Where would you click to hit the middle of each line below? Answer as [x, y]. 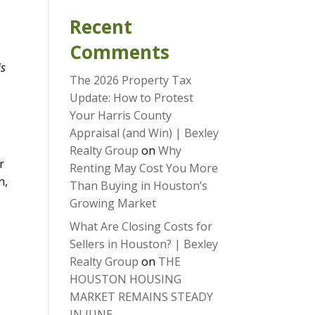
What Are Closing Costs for [141, 226]
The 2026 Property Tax [130, 80]
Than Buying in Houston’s [138, 186]
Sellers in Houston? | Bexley [143, 244]
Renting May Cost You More [143, 168]
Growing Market [112, 203]
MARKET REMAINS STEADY [141, 297]
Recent [101, 27]
